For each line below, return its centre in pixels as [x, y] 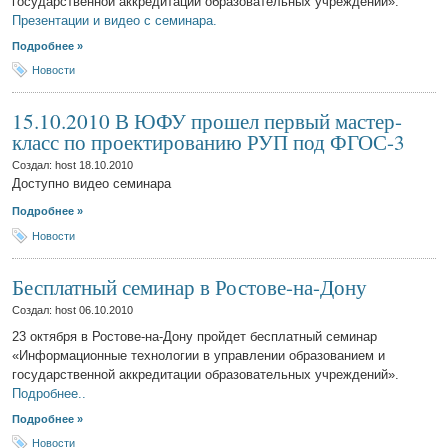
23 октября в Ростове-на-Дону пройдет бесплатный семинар [194, 337]
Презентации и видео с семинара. [114, 21]
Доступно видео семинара [91, 184]
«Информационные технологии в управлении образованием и [198, 356]
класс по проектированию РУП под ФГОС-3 [208, 142]
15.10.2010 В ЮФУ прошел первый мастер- [206, 121]
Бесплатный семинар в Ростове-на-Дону [189, 287]
